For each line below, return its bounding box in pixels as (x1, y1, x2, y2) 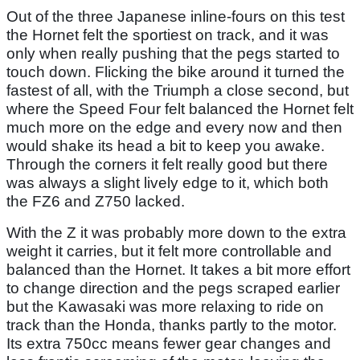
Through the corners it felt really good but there (6, 155, 328, 173)
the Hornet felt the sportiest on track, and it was (6, 26, 329, 43)
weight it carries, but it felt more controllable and (6, 242, 332, 260)
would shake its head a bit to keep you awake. (6, 137, 325, 154)
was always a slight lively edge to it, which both (6, 174, 329, 191)
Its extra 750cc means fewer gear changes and (6, 334, 331, 352)
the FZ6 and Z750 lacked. (6, 192, 185, 210)
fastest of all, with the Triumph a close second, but (6, 81, 349, 99)
